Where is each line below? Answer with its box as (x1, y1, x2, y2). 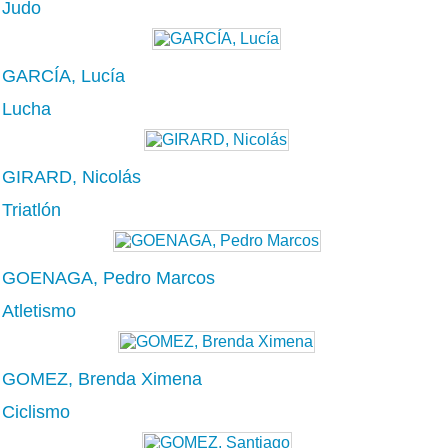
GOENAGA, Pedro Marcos (2, 267, 215, 288)
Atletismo (2, 300, 76, 321)
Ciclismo (2, 401, 70, 422)
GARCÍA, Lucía (2, 65, 125, 86)
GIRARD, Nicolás (2, 166, 141, 187)
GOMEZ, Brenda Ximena (2, 368, 202, 389)
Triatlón (2, 199, 61, 220)
